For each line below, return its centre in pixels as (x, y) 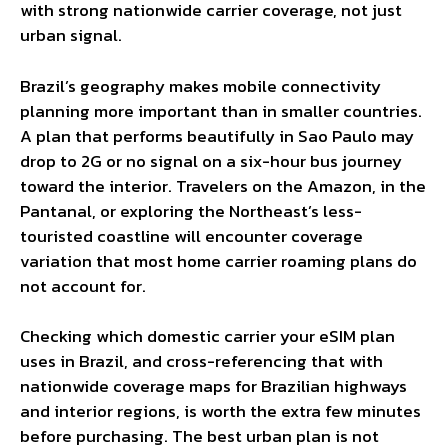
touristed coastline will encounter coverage (191, 235)
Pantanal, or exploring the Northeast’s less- (191, 210)
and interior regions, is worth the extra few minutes (220, 411)
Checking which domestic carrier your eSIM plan (207, 336)
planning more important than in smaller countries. (221, 110)
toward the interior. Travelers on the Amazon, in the (223, 185)
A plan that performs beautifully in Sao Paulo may (217, 135)
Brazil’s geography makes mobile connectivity (200, 85)
